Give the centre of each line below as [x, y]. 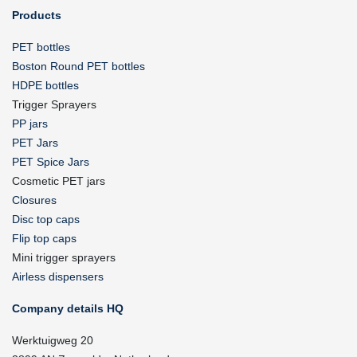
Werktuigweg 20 [53, 340]
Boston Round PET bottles [78, 66]
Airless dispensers [58, 276]
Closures [34, 200]
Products [37, 15]
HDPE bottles [45, 85]
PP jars [30, 123]
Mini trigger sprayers [64, 257]
